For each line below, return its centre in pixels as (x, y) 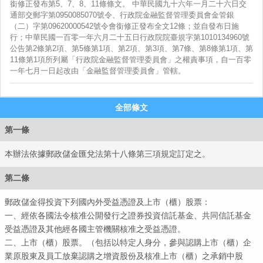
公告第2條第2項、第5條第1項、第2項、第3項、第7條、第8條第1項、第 (131, 48)
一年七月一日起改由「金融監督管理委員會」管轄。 (98, 71)
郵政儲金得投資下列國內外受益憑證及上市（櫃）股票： (108, 202)
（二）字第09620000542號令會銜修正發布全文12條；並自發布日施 (124, 26)
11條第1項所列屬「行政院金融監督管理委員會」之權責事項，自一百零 (131, 60)
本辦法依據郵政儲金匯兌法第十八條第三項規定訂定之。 (108, 154)
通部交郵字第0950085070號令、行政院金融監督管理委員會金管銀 (122, 15)
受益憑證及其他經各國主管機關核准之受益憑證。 (95, 229)
